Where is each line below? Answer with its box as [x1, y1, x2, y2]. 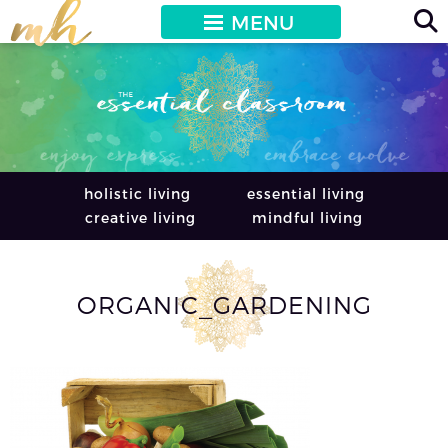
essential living [246, 184, 365, 202]
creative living [85, 208, 196, 226]
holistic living [83, 184, 191, 202]
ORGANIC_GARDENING [76, 289, 372, 319]
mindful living [252, 208, 363, 226]
